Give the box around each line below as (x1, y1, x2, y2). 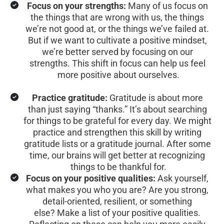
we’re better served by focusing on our (41, 46, 195, 57)
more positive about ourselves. (57, 69, 179, 80)
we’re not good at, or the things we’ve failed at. (25, 23, 211, 34)
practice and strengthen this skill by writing (33, 127, 203, 138)
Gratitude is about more (107, 92, 205, 103)
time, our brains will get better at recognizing (29, 150, 207, 161)
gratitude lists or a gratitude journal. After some (23, 138, 213, 149)
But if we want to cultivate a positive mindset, (27, 35, 209, 46)
